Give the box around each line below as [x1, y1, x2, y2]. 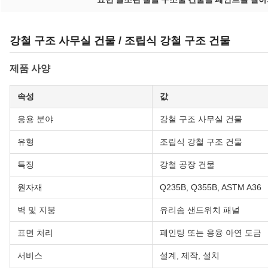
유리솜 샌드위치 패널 [160, 205, 240, 215]
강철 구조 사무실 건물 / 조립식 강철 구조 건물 [10, 35, 230, 47]
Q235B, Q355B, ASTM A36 [160, 182, 261, 193]
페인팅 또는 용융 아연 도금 [160, 228, 261, 238]
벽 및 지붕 [17, 205, 56, 215]
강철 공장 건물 [160, 160, 215, 170]
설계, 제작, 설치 [160, 251, 220, 261]
